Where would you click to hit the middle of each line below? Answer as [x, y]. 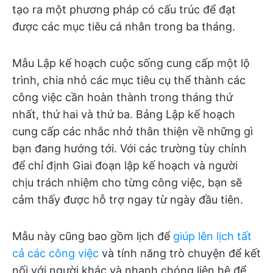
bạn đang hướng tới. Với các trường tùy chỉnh [129, 149]
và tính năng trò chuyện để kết [180, 253]
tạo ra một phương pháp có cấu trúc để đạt [124, 10]
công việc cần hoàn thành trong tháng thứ [122, 97]
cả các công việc [55, 253]
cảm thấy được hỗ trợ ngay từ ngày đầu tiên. [128, 200]
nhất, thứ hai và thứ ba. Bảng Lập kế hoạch [124, 115]
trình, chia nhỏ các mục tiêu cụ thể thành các [129, 80]
